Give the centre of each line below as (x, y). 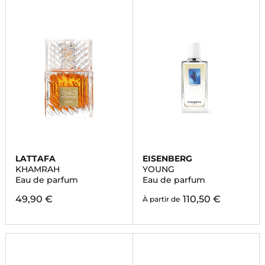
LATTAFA (35, 159)
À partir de (161, 199)
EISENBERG (167, 159)
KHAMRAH (37, 169)
